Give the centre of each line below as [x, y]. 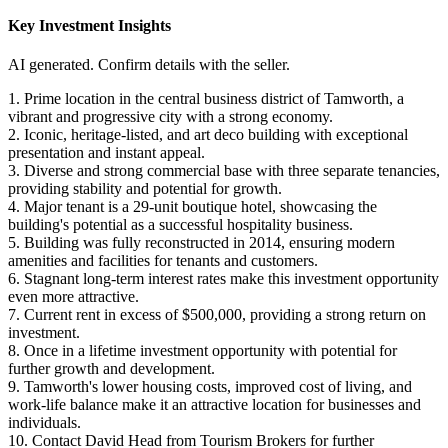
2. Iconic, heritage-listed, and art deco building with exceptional [208, 135]
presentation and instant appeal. [106, 153]
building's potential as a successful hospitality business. [180, 225]
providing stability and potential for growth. [145, 189]
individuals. [44, 423]
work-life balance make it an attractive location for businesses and [214, 405]
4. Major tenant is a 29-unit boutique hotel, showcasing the [192, 207]
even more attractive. [73, 297]
